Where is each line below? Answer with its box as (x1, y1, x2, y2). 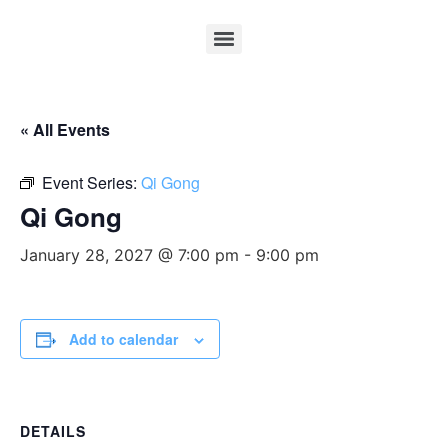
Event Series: (42, 171, 141, 194)
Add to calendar (69, 329, 178, 349)
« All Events (20, 118, 110, 141)
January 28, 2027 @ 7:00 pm (20, 245, 239, 265)
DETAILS (20, 421, 86, 441)
